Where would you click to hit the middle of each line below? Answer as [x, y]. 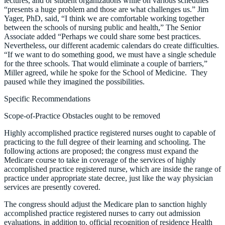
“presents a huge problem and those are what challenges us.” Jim [106, 9]
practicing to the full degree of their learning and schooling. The [105, 142]
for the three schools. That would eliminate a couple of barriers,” [106, 63]
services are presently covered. [52, 187]
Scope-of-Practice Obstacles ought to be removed [82, 116]
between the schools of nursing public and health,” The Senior [102, 27]
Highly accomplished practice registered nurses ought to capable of [110, 133]
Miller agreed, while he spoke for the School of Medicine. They [106, 72]
